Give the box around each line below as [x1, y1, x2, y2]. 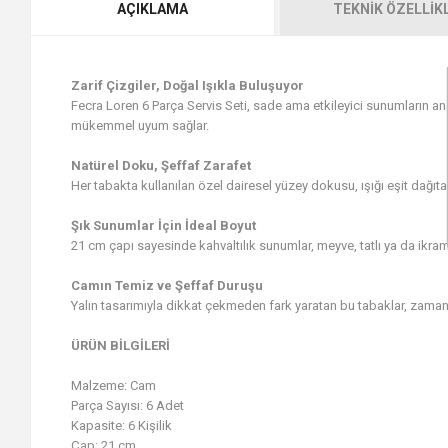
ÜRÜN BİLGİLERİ [71, 338, 170, 353]
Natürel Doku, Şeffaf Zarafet [71, 158, 251, 173]
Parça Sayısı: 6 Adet [71, 398, 184, 413]
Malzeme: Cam [71, 378, 156, 393]
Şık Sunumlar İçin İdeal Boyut [71, 218, 256, 233]
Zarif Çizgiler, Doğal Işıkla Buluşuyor [71, 78, 304, 93]
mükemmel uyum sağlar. [71, 118, 209, 133]
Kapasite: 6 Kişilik [71, 418, 172, 433]
